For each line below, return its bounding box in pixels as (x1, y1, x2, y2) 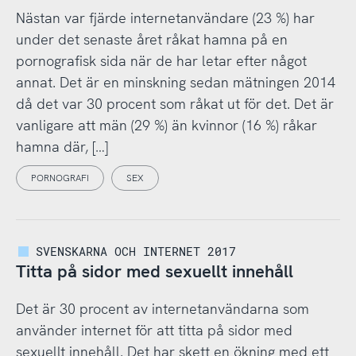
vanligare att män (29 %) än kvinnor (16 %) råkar (15, 115, 317, 134)
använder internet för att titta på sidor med (15, 320, 292, 339)
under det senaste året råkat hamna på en (15, 29, 288, 48)
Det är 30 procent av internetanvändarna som (15, 299, 309, 318)
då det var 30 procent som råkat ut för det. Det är (15, 94, 334, 113)
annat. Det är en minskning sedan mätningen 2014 (15, 72, 335, 91)
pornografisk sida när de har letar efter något (15, 51, 307, 70)
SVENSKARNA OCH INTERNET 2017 (36, 242, 237, 259)
